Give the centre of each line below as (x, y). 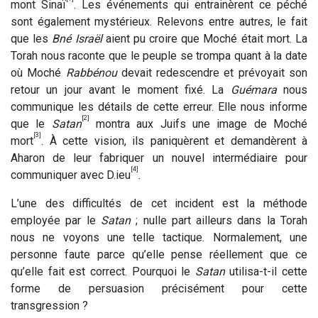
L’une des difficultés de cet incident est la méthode (159, 203)
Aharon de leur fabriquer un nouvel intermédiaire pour (159, 158)
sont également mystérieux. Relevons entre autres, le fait (159, 21)
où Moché (38, 72)
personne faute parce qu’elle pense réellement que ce (159, 254)
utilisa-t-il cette (266, 271)
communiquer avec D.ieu (71, 175)
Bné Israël (77, 38)
